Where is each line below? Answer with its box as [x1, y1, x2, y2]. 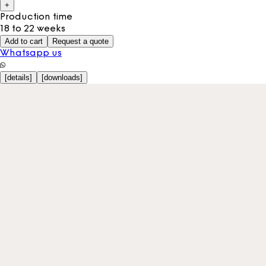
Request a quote [52, 36, 109, 46]
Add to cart [5, 36, 43, 46]
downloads [44, 72, 80, 82]
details [7, 72, 30, 82]
